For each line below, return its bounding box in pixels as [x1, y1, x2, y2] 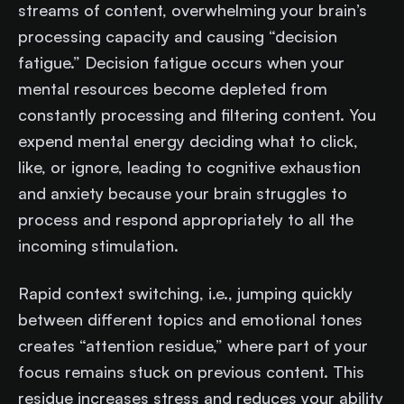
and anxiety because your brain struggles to [18, 182, 347, 203]
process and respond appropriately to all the [18, 208, 353, 229]
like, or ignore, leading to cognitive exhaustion [18, 156, 361, 177]
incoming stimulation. [18, 234, 179, 255]
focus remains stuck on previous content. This [18, 361, 364, 381]
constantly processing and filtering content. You [18, 104, 376, 124]
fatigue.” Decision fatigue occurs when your [18, 51, 344, 72]
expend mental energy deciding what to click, [18, 130, 358, 151]
